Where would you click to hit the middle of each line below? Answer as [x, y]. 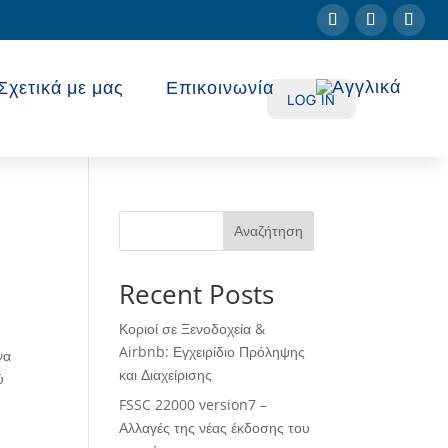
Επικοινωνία [220, 87]
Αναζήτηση [268, 231]
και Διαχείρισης [166, 374]
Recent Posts [197, 293]
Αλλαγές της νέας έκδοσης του [215, 427]
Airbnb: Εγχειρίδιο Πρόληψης [212, 351]
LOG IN [311, 99]
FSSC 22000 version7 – [193, 404]
